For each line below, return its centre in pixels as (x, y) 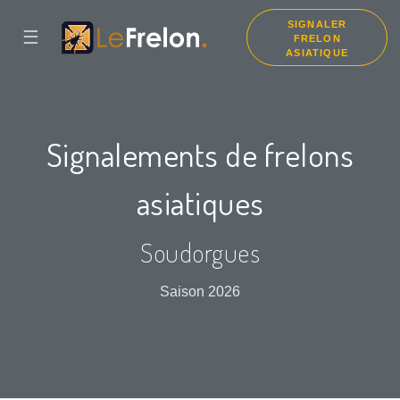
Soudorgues (200, 253)
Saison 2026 (200, 292)
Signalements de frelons (200, 154)
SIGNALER (317, 24)
